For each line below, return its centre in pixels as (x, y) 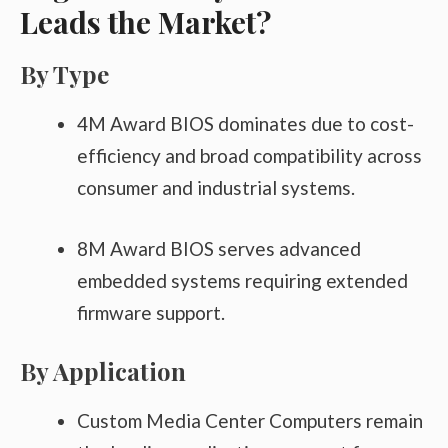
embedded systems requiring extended (242, 280)
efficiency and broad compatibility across (249, 156)
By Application (103, 371)
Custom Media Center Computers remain (250, 421)
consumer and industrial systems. (216, 188)
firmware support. (151, 312)
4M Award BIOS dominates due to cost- (245, 124)
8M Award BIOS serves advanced (219, 248)
